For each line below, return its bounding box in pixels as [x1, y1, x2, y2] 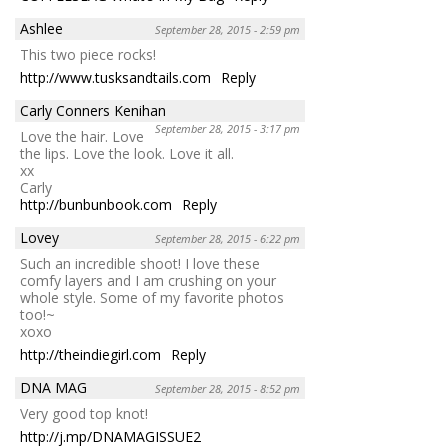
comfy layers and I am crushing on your [20, 270, 276, 290]
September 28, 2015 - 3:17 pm [155, 120, 300, 136]
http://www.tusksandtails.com [20, 67, 211, 87]
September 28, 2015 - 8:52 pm [155, 380, 300, 396]
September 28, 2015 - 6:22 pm [155, 230, 300, 246]
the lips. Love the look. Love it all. [20, 143, 234, 163]
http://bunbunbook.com [20, 194, 172, 214]
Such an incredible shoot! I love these [20, 253, 260, 273]
